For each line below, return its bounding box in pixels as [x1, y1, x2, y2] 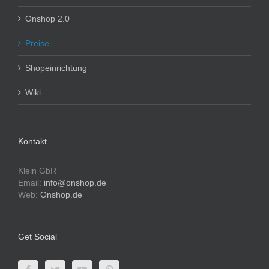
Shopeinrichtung [25, 63, 87, 73]
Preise [25, 38, 49, 49]
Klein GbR [18, 166, 56, 176]
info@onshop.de [44, 178, 106, 188]
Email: [18, 178, 44, 188]
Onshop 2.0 [25, 14, 70, 24]
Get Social [18, 232, 57, 242]
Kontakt [18, 136, 47, 147]
